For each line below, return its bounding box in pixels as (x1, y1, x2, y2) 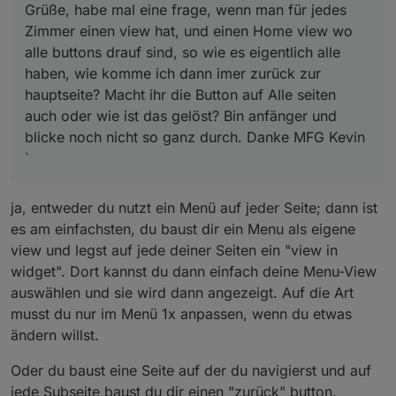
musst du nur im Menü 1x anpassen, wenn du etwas (11, 304, 352, 323)
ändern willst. (11, 325, 99, 344)
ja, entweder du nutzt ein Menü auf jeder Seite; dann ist (11, 198, 377, 217)
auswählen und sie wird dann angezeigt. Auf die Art (11, 283, 354, 301)
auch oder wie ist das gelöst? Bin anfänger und (25, 106, 337, 125)
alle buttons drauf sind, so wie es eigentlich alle (25, 42, 340, 61)
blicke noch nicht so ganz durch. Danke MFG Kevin (25, 127, 365, 146)
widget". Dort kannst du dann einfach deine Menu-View (11, 262, 377, 280)
